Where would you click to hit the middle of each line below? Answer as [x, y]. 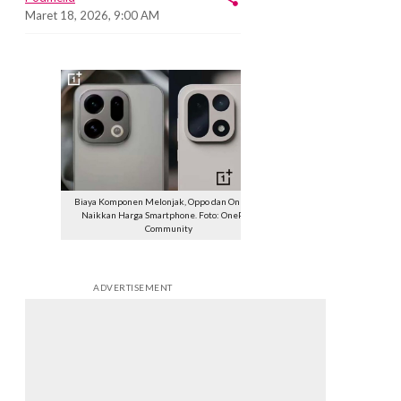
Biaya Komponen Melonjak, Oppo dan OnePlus [168, 202]
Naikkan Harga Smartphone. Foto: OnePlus [168, 215]
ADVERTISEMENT [133, 288]
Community [168, 229]
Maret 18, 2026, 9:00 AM [92, 15]
